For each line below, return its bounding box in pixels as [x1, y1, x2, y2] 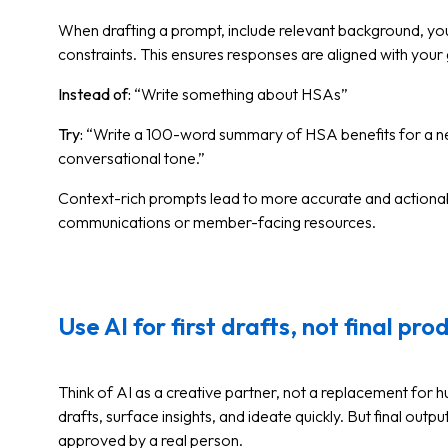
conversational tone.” [58, 148, 205, 168]
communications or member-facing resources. [58, 212, 376, 232]
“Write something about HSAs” [134, 84, 348, 104]
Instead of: [58, 84, 134, 104]
